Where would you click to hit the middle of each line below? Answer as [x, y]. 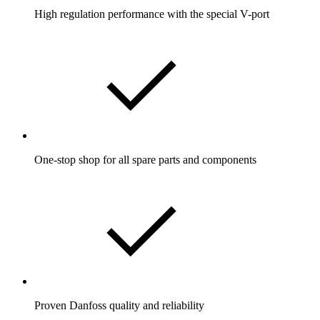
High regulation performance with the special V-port [152, 14]
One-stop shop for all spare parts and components [145, 160]
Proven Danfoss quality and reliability [119, 306]
